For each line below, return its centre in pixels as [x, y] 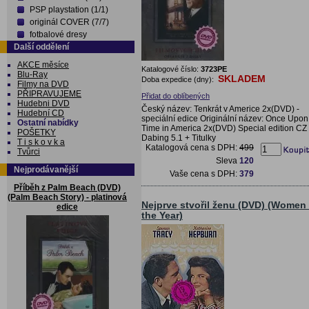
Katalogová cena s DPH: [192, 147]
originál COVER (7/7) [69, 22]
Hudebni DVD [43, 103]
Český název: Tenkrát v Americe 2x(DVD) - [220, 109]
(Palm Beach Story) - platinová [67, 197]
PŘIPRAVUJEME [49, 94]
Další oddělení [41, 47]
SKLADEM [242, 78]
